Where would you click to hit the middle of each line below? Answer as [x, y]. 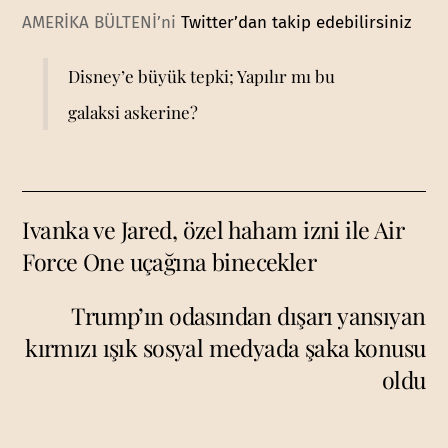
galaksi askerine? [132, 111]
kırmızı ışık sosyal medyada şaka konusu [225, 348]
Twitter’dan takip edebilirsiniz [296, 22]
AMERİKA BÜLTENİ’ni [102, 22]
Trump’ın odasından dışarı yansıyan [248, 316]
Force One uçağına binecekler [169, 261]
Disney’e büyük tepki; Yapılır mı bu [201, 75]
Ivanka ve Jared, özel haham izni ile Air [213, 229]
